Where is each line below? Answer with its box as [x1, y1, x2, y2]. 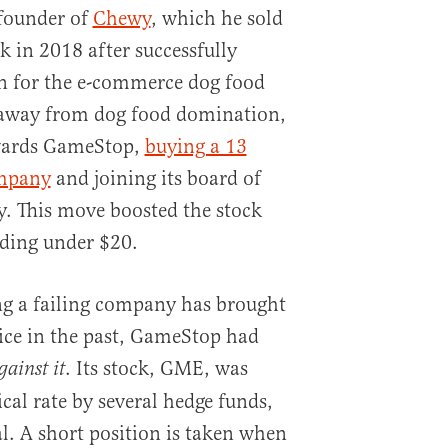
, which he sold [150, 6, 283, 31]
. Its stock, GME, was [64, 356, 248, 381]
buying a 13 [144, 134, 247, 159]
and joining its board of [50, 166, 261, 191]
